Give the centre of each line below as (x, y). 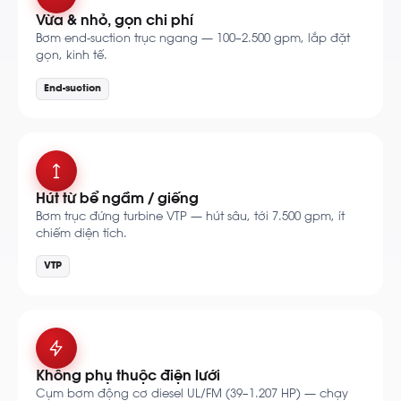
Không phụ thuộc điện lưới (128, 378)
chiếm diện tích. (81, 234)
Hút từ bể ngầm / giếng (117, 200)
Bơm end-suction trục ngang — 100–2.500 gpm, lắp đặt (193, 39)
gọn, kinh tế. (72, 56)
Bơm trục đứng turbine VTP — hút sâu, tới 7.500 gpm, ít (190, 217)
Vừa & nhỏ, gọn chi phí (115, 22)
